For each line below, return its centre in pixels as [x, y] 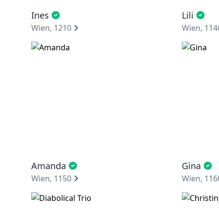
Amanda [49, 166]
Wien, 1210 [51, 28]
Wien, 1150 [51, 178]
